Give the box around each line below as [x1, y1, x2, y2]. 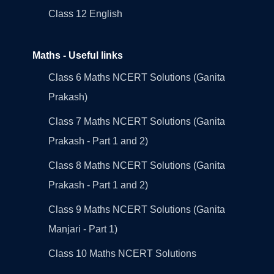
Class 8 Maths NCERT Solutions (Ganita [48, 160, 225, 171]
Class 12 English [48, 8, 122, 19]
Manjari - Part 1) [48, 223, 117, 234]
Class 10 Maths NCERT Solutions [48, 248, 196, 259]
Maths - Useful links [32, 50, 123, 61]
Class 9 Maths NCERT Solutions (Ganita [48, 204, 225, 215]
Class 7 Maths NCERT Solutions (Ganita [48, 116, 225, 127]
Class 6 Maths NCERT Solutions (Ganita [48, 72, 225, 83]
